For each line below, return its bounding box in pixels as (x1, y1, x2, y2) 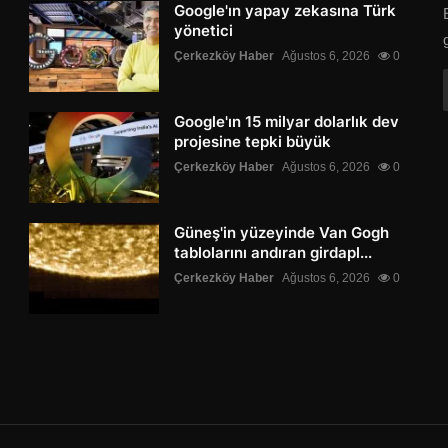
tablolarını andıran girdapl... (174, 243, 373, 263)
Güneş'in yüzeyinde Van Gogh (174, 223, 390, 243)
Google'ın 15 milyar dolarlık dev (174, 112, 400, 132)
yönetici (174, 21, 234, 41)
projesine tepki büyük (174, 132, 332, 152)
